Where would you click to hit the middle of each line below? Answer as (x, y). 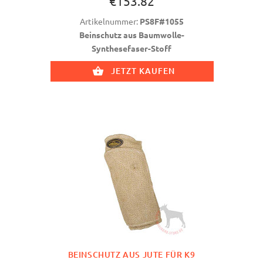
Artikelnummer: (109, 21)
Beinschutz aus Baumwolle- (131, 34)
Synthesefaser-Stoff (131, 48)
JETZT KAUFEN (143, 70)
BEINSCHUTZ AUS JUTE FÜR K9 (131, 255)
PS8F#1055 (161, 21)
